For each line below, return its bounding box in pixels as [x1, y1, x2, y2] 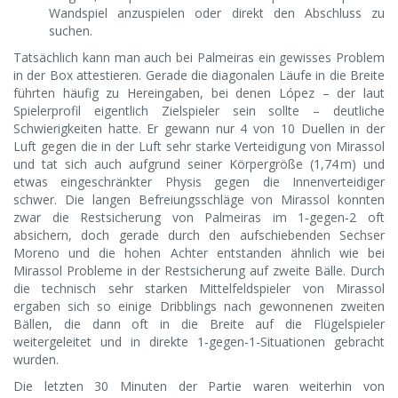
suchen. [49, 22, 92, 40]
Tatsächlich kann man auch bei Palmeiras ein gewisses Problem [13, 49, 385, 67]
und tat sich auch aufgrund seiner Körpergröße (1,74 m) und [13, 155, 385, 173]
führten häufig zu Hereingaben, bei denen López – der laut [13, 84, 385, 102]
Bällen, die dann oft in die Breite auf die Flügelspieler [13, 315, 385, 333]
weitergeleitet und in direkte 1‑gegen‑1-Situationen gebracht [13, 333, 385, 351]
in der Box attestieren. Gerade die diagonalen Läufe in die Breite [13, 67, 385, 84]
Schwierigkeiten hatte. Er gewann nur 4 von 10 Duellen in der [13, 120, 385, 138]
